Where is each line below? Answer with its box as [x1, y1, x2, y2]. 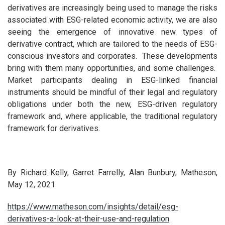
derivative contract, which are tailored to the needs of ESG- [7, 39, 218, 49]
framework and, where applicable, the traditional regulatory [7, 111, 218, 122]
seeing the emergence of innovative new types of [7, 27, 218, 37]
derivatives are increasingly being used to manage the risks [7, 3, 218, 13]
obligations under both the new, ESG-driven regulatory [7, 99, 218, 109]
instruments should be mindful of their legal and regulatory [7, 87, 218, 97]
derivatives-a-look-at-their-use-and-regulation [7, 214, 169, 224]
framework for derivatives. [7, 124, 100, 134]
